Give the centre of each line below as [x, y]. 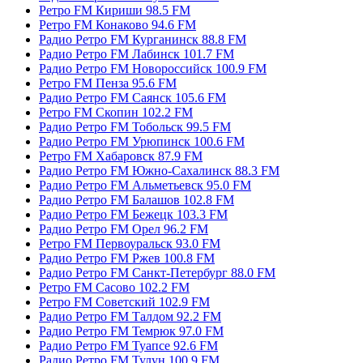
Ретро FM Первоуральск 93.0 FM [130, 243]
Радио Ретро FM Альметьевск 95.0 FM [145, 185]
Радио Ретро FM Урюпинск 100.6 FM [142, 141]
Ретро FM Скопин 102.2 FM [116, 112]
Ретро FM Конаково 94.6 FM [117, 24]
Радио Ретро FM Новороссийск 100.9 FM [153, 68]
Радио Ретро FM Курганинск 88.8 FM [143, 39]
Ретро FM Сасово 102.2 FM [114, 287]
